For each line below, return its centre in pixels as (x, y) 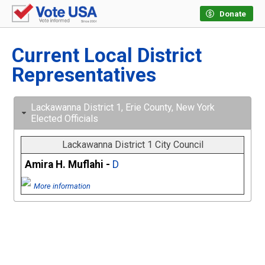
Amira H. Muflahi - (68, 165)
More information (62, 186)
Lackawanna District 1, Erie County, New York (123, 108)
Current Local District (107, 56)
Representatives (84, 75)
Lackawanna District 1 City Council (132, 145)
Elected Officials (64, 119)
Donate (233, 14)
